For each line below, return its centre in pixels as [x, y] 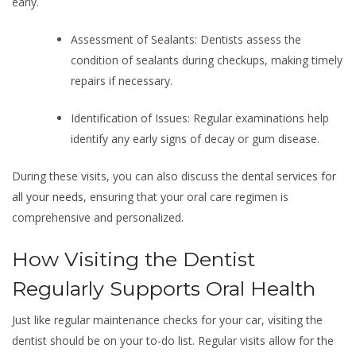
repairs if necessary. [122, 81]
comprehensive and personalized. [98, 217]
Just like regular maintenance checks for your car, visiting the [167, 320]
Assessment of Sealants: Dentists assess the [186, 39]
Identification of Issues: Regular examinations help [200, 118]
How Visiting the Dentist [133, 259]
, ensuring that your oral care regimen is [186, 197]
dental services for [289, 176]
